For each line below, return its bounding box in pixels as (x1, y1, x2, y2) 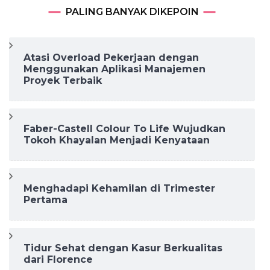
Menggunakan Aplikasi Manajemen (24, 63, 206, 75)
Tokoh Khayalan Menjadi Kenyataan (24, 134, 210, 146)
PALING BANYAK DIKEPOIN (65, 6, 199, 18)
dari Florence (24, 254, 93, 266)
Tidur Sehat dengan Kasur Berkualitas (24, 242, 222, 254)
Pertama (24, 194, 67, 206)
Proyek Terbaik (24, 75, 102, 87)
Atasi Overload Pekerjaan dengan (24, 52, 199, 64)
